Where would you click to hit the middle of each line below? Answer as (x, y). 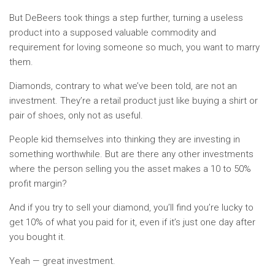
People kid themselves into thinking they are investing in (125, 139)
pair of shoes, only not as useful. (76, 115)
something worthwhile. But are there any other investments (131, 154)
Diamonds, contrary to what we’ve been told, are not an (123, 86)
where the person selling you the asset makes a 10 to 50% (130, 169)
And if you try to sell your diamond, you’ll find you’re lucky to (131, 207)
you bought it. (37, 237)
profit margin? (38, 184)
